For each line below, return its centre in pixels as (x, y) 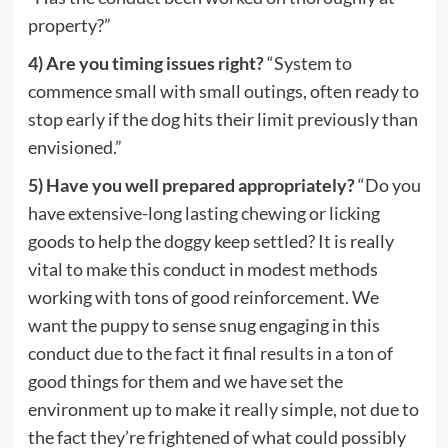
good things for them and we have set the (185, 380)
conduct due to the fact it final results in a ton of (210, 352)
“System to (307, 62)
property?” (69, 24)
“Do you (387, 184)
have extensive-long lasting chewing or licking (203, 212)
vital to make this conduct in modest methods (202, 268)
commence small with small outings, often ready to (223, 90)
